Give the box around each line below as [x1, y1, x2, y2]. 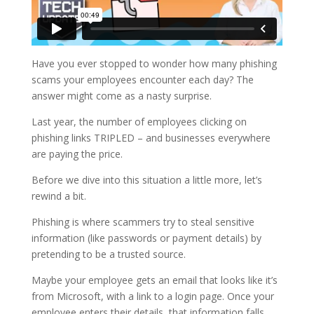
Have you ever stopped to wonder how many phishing [31, 56, 277, 70]
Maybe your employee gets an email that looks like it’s [31, 273, 278, 287]
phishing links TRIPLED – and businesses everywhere [31, 130, 271, 144]
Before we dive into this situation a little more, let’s [31, 172, 262, 186]
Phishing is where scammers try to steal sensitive [31, 214, 254, 228]
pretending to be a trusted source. [31, 247, 186, 261]
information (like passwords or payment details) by [31, 231, 261, 245]
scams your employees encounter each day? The [31, 72, 254, 86]
